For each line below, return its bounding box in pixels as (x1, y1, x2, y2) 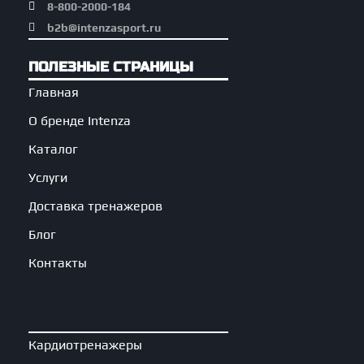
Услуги (28, 169, 67, 185)
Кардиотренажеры (28, 337, 142, 353)
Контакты (28, 254, 87, 271)
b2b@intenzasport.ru (46, 20, 161, 34)
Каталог (28, 141, 78, 157)
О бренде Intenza (28, 112, 131, 128)
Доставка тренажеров (28, 197, 162, 214)
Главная (28, 84, 79, 100)
